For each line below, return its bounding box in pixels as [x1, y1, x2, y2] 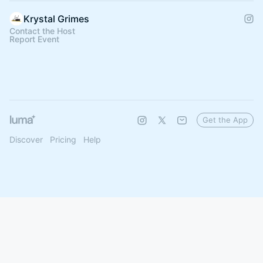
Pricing [50, 134, 76, 144]
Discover [9, 134, 43, 144]
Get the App [203, 115, 248, 124]
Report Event [9, 34, 59, 44]
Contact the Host [9, 26, 75, 36]
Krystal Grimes [23, 13, 89, 25]
